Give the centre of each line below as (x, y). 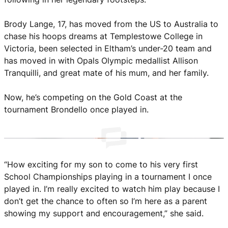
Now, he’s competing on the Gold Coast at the (93, 97)
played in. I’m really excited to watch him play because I (112, 189)
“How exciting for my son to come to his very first (101, 164)
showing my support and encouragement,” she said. (104, 213)
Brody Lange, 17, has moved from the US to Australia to (111, 24)
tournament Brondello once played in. (76, 109)
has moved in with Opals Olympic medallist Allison (101, 61)
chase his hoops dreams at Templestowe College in (103, 36)
